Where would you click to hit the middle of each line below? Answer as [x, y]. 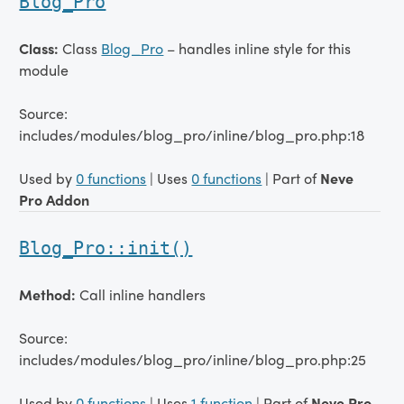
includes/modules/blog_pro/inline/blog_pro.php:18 [192, 135]
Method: [50, 294]
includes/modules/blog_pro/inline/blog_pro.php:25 [193, 359]
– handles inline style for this [257, 48]
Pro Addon [55, 200]
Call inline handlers [143, 294]
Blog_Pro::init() [106, 248]
